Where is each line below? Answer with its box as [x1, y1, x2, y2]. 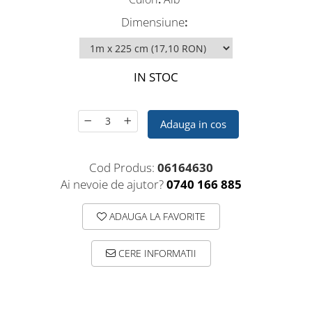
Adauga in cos [160, 117, 227, 132]
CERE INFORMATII [115, 247, 196, 260]
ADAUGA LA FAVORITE [106, 210, 205, 224]
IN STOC [134, 69, 178, 86]
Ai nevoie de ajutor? [60, 176, 164, 193]
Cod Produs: [88, 159, 155, 176]
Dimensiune [121, 14, 185, 31]
